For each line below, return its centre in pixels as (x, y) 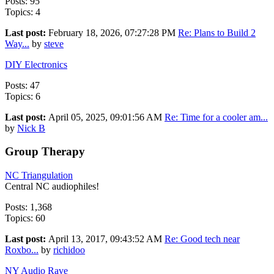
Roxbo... (22, 250)
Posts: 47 (22, 85)
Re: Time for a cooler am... (216, 117)
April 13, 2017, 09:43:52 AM (106, 239)
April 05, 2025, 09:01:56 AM (106, 117)
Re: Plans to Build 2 (217, 32)
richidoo (69, 250)
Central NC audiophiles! (52, 186)
